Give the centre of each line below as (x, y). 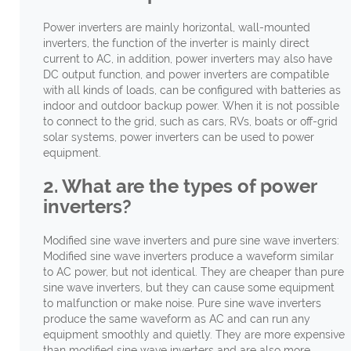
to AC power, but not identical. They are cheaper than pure (193, 271)
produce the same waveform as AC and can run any (176, 318)
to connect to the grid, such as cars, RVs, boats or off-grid (190, 121)
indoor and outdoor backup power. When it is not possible (191, 105)
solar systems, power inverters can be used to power (178, 137)
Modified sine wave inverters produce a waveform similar (188, 256)
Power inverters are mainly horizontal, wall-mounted (176, 27)
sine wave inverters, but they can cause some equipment (188, 287)
